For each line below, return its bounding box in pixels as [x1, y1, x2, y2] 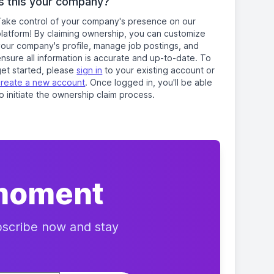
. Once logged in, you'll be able [85, 77, 213, 87]
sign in [76, 65, 103, 75]
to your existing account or [102, 65, 215, 75]
